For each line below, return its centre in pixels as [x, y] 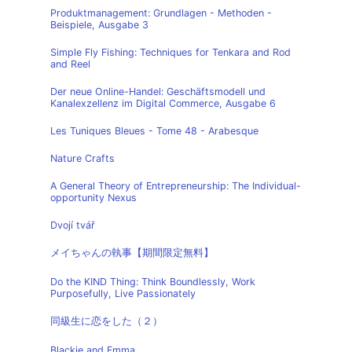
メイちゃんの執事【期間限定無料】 [132, 253]
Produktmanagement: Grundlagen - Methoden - [161, 13]
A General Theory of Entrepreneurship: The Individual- [176, 186]
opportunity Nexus [93, 198]
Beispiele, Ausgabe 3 [99, 25]
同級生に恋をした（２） [106, 321]
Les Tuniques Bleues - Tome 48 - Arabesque [154, 131]
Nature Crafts [82, 158]
